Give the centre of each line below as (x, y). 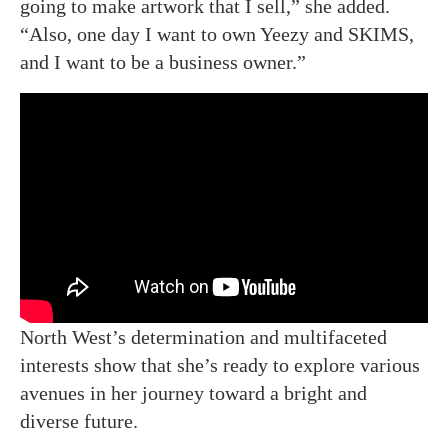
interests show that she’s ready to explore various (220, 364)
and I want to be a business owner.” (163, 62)
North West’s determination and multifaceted (203, 336)
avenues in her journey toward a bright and (193, 392)
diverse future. (79, 420)
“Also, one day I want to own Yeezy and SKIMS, (217, 34)
